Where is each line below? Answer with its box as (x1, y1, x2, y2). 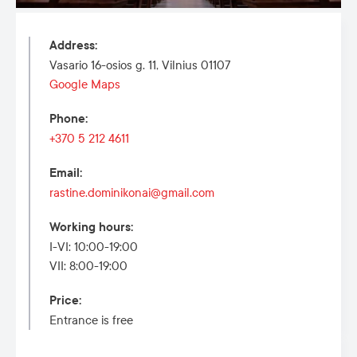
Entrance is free (49, 313, 133, 328)
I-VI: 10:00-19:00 (49, 240, 138, 254)
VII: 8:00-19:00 (49, 259, 127, 273)
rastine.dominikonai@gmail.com (49, 186, 214, 200)
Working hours (49, 221, 131, 234)
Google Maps (49, 77, 120, 92)
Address (49, 39, 95, 53)
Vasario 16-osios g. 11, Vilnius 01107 (49, 58, 230, 73)
